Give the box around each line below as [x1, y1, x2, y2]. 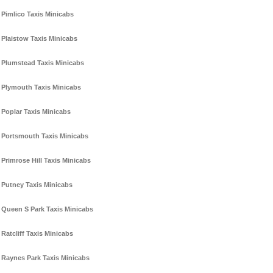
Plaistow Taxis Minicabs [1, 35, 77, 43]
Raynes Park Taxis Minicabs [1, 254, 90, 262]
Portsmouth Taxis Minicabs [1, 132, 88, 140]
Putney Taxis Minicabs [1, 181, 73, 189]
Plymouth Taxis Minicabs [1, 83, 81, 91]
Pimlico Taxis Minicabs [1, 10, 74, 18]
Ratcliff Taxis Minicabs [1, 230, 73, 238]
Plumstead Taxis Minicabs [1, 59, 84, 67]
